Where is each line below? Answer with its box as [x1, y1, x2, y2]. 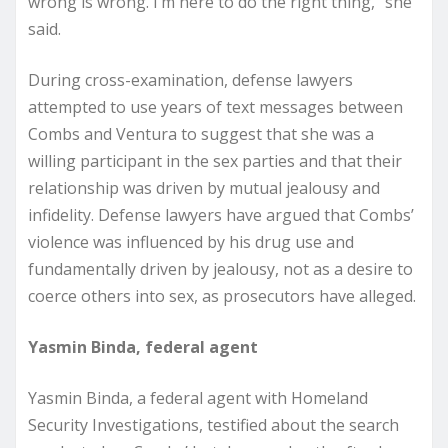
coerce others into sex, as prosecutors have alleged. [28, 284, 416, 307]
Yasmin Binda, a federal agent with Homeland [28, 386, 368, 409]
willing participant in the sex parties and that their [28, 149, 402, 172]
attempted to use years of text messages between [28, 95, 403, 118]
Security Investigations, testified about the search [28, 413, 399, 436]
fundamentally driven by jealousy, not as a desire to [28, 257, 413, 280]
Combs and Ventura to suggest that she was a [28, 122, 374, 145]
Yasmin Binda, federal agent [28, 335, 258, 358]
